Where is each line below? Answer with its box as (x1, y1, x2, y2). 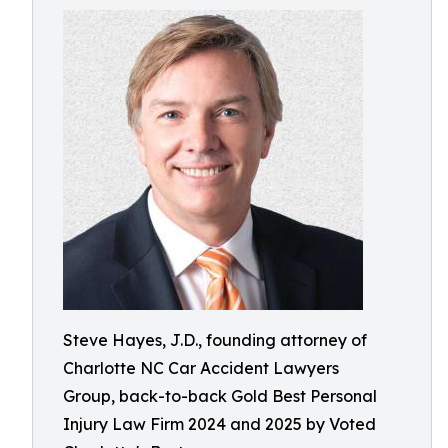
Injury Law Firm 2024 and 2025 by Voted (63, 414, 376, 434)
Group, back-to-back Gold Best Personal (63, 386, 377, 406)
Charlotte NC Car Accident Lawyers (63, 358, 339, 378)
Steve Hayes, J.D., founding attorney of (63, 330, 367, 350)
